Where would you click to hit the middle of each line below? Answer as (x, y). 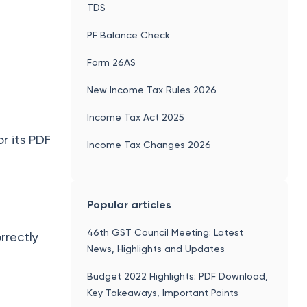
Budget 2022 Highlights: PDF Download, (178, 276)
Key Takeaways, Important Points (163, 292)
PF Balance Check (129, 35)
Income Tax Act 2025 (136, 117)
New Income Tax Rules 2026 (152, 89)
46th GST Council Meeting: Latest (165, 232)
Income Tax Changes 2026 (149, 144)
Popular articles (130, 204)
